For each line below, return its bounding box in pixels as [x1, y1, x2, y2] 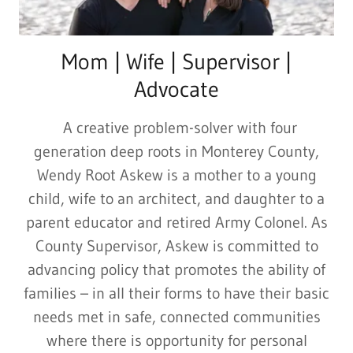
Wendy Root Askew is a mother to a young [36, 165, 317, 185]
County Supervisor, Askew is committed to [35, 236, 318, 256]
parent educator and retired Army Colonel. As [25, 213, 328, 232]
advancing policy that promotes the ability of [28, 260, 325, 280]
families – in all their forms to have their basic [24, 284, 329, 303]
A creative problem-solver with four [56, 118, 297, 138]
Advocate [134, 76, 219, 103]
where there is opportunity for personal [46, 331, 307, 351]
